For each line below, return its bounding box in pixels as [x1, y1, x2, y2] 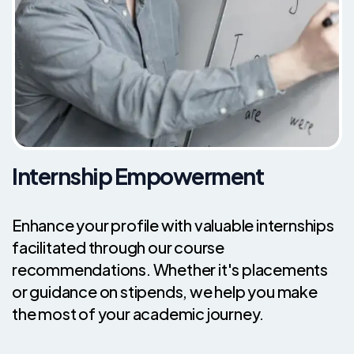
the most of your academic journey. [12, 303, 265, 323]
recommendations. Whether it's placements [12, 259, 328, 279]
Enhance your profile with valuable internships [12, 215, 334, 235]
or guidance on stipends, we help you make [12, 281, 318, 301]
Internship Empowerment [12, 162, 263, 190]
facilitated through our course [12, 237, 225, 257]
